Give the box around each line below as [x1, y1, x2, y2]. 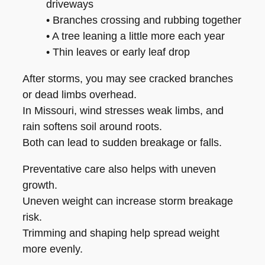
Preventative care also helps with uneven [22, 163, 216, 176]
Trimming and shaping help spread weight [22, 227, 219, 240]
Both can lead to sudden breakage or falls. [22, 137, 222, 149]
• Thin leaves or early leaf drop [46, 46, 190, 59]
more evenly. [22, 243, 83, 256]
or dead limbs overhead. [22, 89, 137, 101]
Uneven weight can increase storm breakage [22, 195, 233, 208]
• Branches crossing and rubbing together [46, 14, 241, 27]
